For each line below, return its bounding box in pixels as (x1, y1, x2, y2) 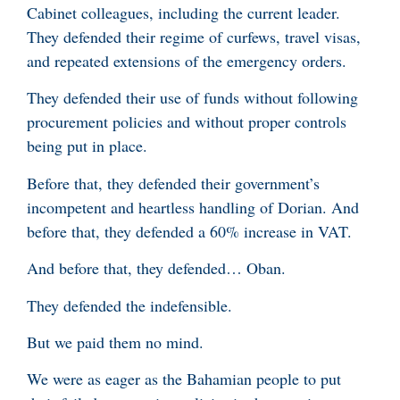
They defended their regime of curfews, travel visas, (27, 26, 361, 47)
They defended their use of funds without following (27, 87, 358, 109)
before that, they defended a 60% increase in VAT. (27, 220, 352, 242)
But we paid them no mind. (27, 330, 204, 353)
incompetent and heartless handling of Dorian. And (27, 196, 359, 218)
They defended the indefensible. (27, 294, 232, 316)
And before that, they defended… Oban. (27, 257, 286, 279)
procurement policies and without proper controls (27, 111, 346, 133)
